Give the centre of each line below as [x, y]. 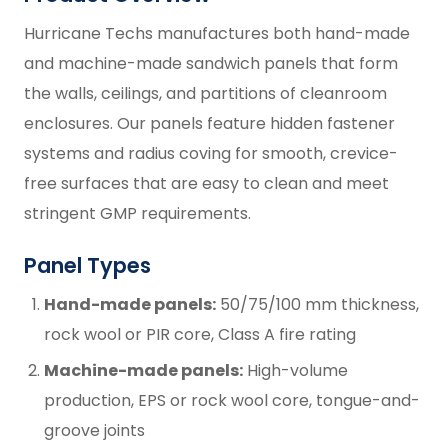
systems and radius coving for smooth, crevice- [211, 153]
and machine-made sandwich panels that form [211, 63]
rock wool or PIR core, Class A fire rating [200, 334]
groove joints [94, 430]
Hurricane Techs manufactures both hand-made [217, 33]
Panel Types [87, 265]
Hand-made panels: [130, 304]
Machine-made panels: [143, 370]
